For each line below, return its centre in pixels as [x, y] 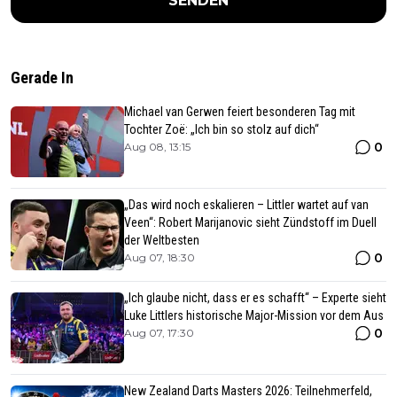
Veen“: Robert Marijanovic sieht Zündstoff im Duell [250, 222]
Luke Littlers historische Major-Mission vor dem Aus [254, 315]
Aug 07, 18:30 [160, 257]
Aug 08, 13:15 [157, 146]
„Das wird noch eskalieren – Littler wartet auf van [246, 204]
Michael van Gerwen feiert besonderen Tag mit [240, 111]
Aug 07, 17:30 [159, 332]
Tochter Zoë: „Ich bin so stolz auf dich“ [222, 129]
